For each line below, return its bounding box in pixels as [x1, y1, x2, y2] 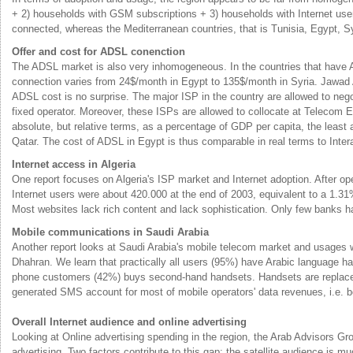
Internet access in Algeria [12, 158, 136, 170]
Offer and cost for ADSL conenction [12, 45, 185, 58]
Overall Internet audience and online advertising [12, 315, 247, 328]
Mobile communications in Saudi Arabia [12, 225, 209, 238]
